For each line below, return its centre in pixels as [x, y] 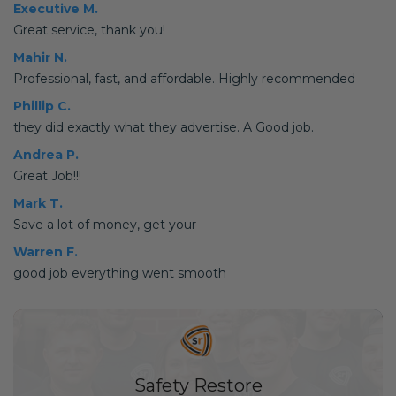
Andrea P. [46, 155]
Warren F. [46, 252]
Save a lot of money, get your [105, 225]
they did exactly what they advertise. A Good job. [164, 127]
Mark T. [38, 203]
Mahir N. [40, 57]
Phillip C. [42, 106]
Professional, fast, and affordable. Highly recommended [184, 79]
